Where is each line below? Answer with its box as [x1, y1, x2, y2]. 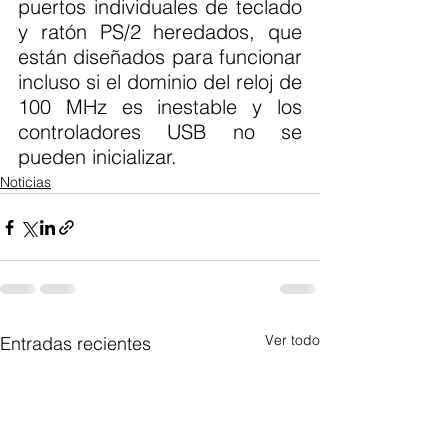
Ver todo [265, 331, 320, 349]
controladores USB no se [18, 119, 302, 144]
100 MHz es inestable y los [18, 94, 302, 119]
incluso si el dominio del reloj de [18, 69, 302, 94]
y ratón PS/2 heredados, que [18, 19, 302, 44]
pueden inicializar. [18, 144, 177, 169]
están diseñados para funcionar [18, 44, 302, 69]
